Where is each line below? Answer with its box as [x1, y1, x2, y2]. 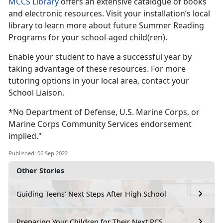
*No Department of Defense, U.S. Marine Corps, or [8, 107, 200, 118]
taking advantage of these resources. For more [8, 63, 186, 75]
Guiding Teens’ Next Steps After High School [16, 189, 166, 199]
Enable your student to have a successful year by [8, 51, 192, 63]
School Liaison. [8, 87, 64, 99]
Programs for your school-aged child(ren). [8, 32, 167, 43]
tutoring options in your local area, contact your [8, 75, 189, 87]
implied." [8, 130, 42, 142]
